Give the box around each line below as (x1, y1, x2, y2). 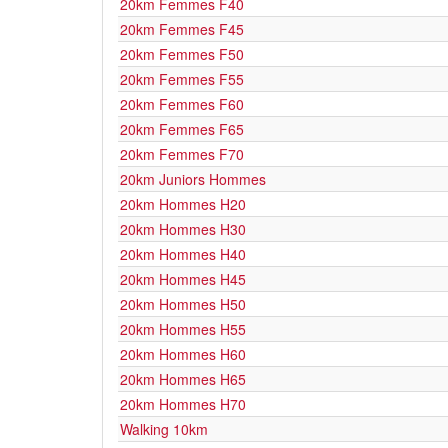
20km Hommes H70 (120, 394, 246, 414)
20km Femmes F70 (120, 144, 244, 164)
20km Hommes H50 (120, 294, 246, 314)
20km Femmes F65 (120, 119, 244, 139)
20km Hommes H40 (120, 244, 246, 264)
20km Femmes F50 (120, 44, 244, 64)
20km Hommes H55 (120, 319, 246, 339)
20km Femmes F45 (120, 19, 244, 39)
